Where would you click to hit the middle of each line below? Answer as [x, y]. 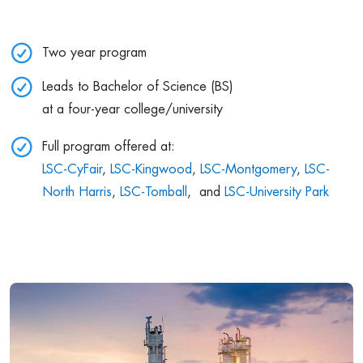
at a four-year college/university [132, 109]
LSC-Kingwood [151, 169]
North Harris [77, 192]
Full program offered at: [109, 147]
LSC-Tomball [154, 192]
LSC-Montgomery [248, 169]
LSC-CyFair [72, 169]
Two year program [94, 53]
